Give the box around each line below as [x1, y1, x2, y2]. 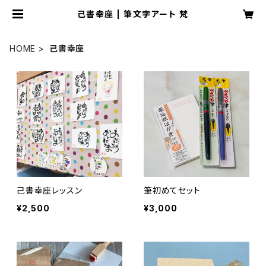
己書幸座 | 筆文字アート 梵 [77, 9, 189, 19]
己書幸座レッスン [17, 185, 83, 195]
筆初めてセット [144, 185, 201, 195]
